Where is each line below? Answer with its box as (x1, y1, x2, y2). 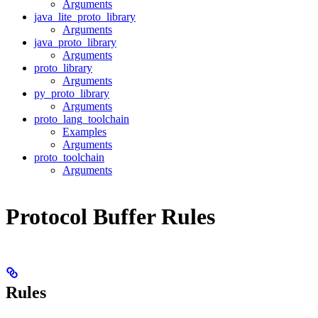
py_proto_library (34, 87, 109, 100)
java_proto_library (34, 36, 116, 49)
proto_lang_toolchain (34, 113, 129, 126)
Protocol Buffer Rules (6, 203, 215, 229)
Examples (62, 126, 106, 138)
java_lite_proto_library (34, 11, 136, 23)
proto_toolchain (34, 151, 104, 164)
